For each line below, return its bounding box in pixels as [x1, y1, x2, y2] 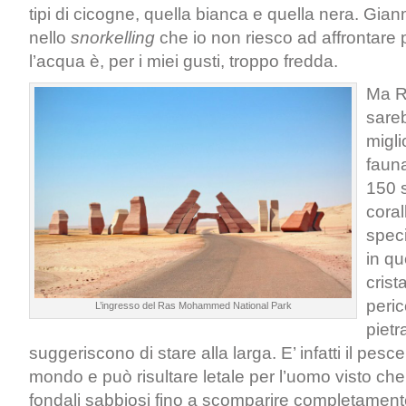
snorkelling [71, 28, 155, 47]
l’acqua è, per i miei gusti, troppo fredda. [29, 52, 338, 71]
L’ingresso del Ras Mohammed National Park [94, 300, 292, 311]
